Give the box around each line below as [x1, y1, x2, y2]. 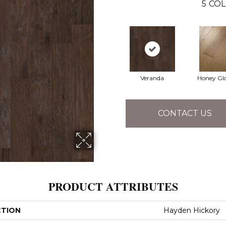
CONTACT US [158, 108, 212, 119]
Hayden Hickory [163, 205, 220, 215]
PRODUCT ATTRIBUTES [48, 178, 178, 195]
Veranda [140, 74, 164, 82]
